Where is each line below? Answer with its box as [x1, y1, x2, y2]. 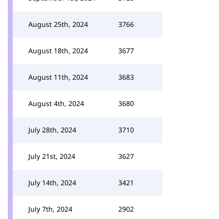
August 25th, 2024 [28, 20, 88, 29]
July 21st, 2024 [28, 152, 75, 161]
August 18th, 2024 [28, 46, 88, 55]
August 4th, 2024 [28, 99, 84, 108]
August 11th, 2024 [28, 72, 88, 82]
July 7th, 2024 [28, 204, 72, 214]
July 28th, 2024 [28, 125, 76, 134]
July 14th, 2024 [28, 178, 76, 187]
